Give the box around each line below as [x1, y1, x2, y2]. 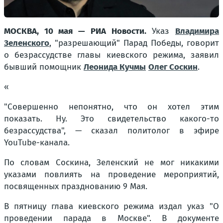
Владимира [175, 26, 220, 36]
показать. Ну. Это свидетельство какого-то [4, 113, 219, 124]
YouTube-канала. [4, 137, 70, 148]
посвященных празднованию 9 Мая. [4, 181, 147, 192]
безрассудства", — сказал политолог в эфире [4, 125, 219, 136]
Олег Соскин [148, 62, 198, 72]
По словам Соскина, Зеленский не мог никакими [4, 157, 219, 168]
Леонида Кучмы [84, 62, 146, 72]
